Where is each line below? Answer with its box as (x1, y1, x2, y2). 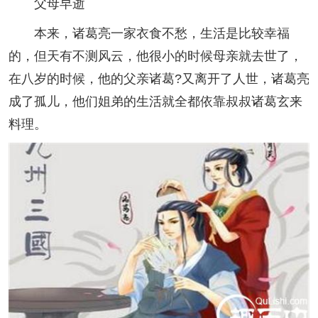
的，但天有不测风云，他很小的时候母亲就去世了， (9, 49, 302, 64)
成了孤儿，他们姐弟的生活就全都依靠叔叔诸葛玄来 (9, 94, 302, 109)
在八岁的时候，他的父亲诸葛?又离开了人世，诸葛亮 (9, 72, 309, 87)
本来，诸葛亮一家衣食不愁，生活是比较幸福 (9, 26, 290, 41)
